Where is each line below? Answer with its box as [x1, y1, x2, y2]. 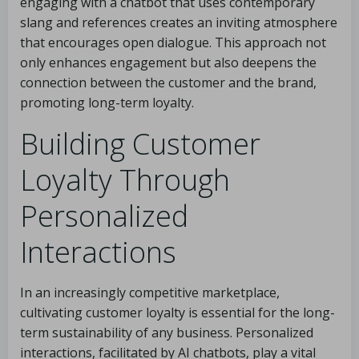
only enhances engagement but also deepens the [20, 54, 317, 71]
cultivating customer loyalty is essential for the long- [20, 304, 335, 321]
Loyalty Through [20, 160, 230, 200]
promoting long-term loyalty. [20, 94, 194, 111]
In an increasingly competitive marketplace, [20, 284, 280, 301]
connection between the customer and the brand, [20, 74, 317, 91]
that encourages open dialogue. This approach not [20, 34, 326, 51]
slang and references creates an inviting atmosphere [20, 14, 337, 31]
